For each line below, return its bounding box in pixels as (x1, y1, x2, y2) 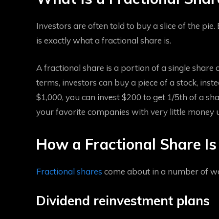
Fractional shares (36, 166, 102, 176)
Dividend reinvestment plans (36, 193, 210, 209)
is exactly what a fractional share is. (36, 35, 173, 45)
